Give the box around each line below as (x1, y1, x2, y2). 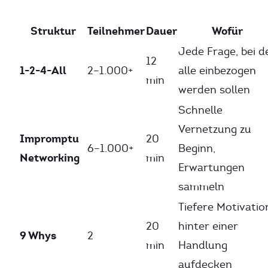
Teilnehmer (87, 24, 145, 38)
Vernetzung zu (178, 123, 251, 136)
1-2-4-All (20, 63, 66, 77)
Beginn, (178, 142, 215, 155)
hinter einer (178, 220, 238, 233)
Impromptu (20, 132, 79, 145)
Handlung (178, 239, 227, 252)
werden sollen (178, 83, 250, 96)
